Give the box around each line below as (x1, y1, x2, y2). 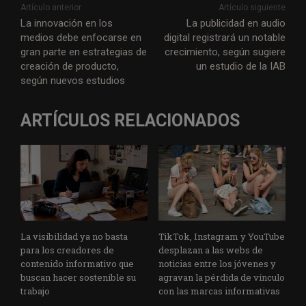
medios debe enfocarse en (20, 31, 141, 44)
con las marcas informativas (158, 285, 280, 298)
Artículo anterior (20, 2, 81, 12)
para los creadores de (20, 244, 114, 257)
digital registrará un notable (163, 31, 286, 44)
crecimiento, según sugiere (164, 45, 286, 58)
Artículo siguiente (218, 2, 286, 12)
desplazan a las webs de (158, 244, 263, 257)
